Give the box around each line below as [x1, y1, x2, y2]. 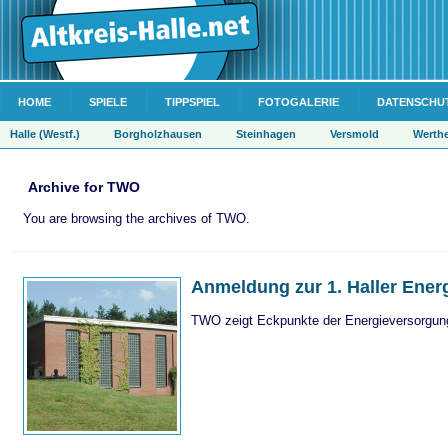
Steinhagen [236, 128, 296, 140]
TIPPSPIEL [165, 96, 220, 108]
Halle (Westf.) [10, 128, 80, 140]
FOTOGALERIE [258, 96, 339, 108]
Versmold [330, 128, 379, 140]
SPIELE [89, 96, 127, 108]
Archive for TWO [28, 179, 140, 195]
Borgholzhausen [114, 128, 202, 140]
